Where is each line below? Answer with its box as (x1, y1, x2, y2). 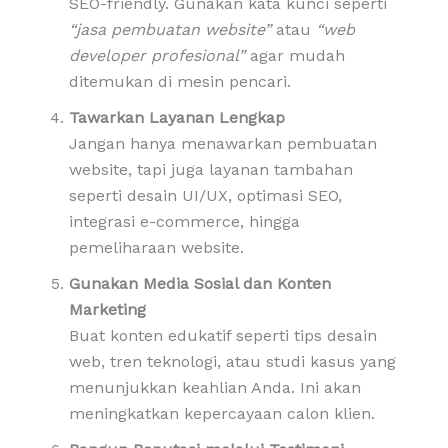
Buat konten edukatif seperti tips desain (68, 325, 377, 345)
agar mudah (244, 45, 345, 65)
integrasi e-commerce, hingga (68, 211, 300, 231)
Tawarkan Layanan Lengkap (68, 107, 285, 127)
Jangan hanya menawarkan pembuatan (68, 133, 377, 153)
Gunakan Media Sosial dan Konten (68, 273, 331, 293)
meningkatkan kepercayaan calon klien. (68, 403, 375, 423)
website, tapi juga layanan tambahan (68, 159, 353, 179)
